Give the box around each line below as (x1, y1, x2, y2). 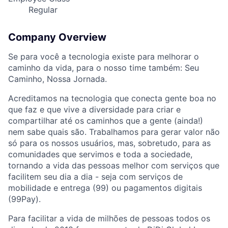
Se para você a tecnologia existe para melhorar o (8, 51, 199, 62)
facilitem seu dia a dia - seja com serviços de (8, 172, 183, 182)
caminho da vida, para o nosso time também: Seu (8, 63, 199, 73)
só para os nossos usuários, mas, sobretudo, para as (8, 138, 211, 149)
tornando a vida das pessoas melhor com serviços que (8, 160, 219, 171)
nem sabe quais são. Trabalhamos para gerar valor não (8, 127, 220, 137)
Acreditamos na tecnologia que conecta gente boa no (8, 93, 216, 104)
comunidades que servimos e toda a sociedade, (8, 149, 192, 160)
